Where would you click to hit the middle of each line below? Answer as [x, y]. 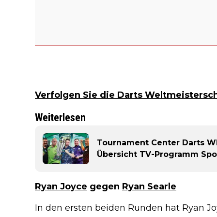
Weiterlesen [60, 117]
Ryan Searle [149, 186]
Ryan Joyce [61, 186]
